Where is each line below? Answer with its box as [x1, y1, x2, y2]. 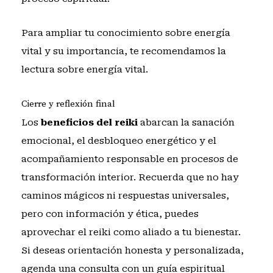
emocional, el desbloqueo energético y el [21, 135, 216, 146]
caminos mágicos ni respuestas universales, [21, 190, 229, 201]
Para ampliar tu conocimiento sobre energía [21, 27, 230, 39]
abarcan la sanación [137, 116, 235, 128]
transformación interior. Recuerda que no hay [21, 171, 239, 183]
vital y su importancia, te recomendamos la [21, 46, 226, 57]
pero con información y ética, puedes [21, 208, 199, 219]
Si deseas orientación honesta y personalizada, [21, 244, 244, 256]
